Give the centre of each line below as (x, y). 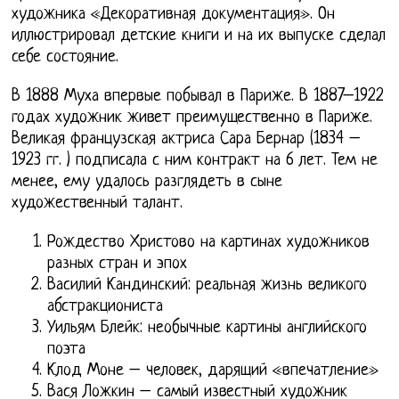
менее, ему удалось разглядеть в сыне (147, 182)
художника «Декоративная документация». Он (174, 14)
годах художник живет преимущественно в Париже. (192, 118)
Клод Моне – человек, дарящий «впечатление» (213, 370)
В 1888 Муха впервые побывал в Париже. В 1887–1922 (198, 96)
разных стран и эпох (118, 264)
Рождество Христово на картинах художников (209, 242)
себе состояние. (65, 57)
